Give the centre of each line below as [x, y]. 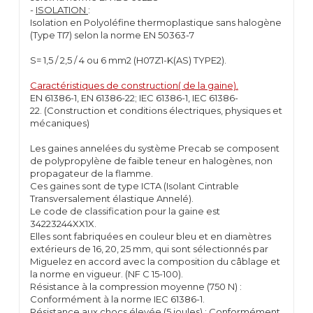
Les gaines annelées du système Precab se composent [155, 148]
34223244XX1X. [64, 224]
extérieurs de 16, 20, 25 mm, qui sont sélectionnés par [149, 249]
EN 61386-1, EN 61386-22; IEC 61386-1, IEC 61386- [134, 98]
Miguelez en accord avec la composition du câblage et [155, 261]
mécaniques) [60, 123]
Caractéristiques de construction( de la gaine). [134, 85]
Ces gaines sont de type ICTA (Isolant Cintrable [134, 186]
